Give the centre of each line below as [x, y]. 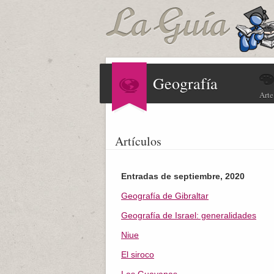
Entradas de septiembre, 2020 [183, 176]
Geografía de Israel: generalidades [189, 215]
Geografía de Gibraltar [165, 196]
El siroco [138, 254]
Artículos [138, 141]
